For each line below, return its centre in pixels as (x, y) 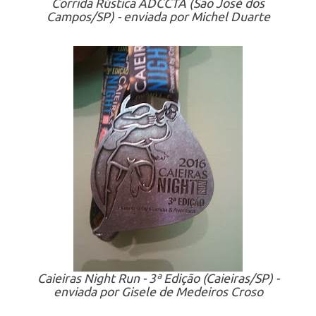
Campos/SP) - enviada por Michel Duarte (158, 17)
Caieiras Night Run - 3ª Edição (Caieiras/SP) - (158, 278)
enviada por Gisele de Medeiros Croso (158, 292)
